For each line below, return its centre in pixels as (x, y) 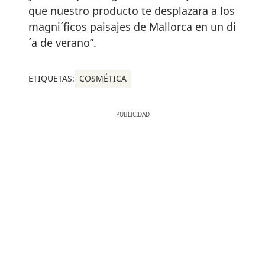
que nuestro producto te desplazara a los (132, 10)
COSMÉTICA (103, 78)
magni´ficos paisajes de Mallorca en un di (132, 26)
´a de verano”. (62, 42)
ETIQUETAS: (51, 78)
